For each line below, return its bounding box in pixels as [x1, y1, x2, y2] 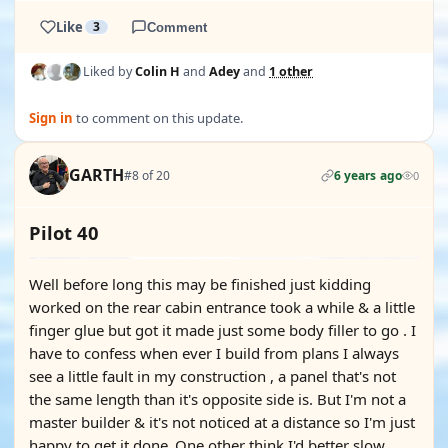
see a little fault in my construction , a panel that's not [29, 366, 396, 386]
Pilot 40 [29, 220, 99, 245]
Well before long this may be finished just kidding [29, 274, 371, 294]
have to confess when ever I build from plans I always [29, 343, 399, 363]
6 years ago [333, 166, 402, 184]
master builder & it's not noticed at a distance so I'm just [29, 412, 415, 432]
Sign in [29, 109, 73, 127]
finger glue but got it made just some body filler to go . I [29, 320, 416, 340]
